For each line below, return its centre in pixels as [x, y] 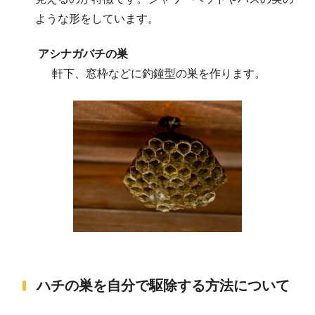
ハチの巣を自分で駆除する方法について [163, 285]
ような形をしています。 [97, 19]
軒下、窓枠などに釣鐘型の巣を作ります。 [159, 74]
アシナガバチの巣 [83, 54]
